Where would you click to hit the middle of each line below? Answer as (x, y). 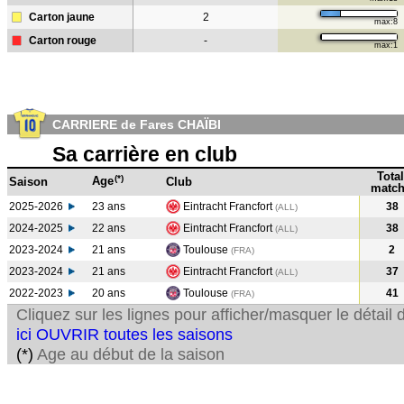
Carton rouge (63, 41)
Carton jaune (62, 17)
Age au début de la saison (129, 354)
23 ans (109, 207)
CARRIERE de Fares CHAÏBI (137, 124)
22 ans (109, 228)
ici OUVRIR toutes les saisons (124, 335)
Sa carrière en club (145, 154)
